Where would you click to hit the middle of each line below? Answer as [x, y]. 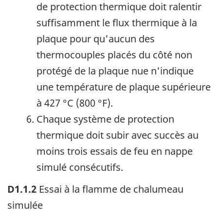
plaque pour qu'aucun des [96, 39]
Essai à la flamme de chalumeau [110, 189]
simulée [25, 205]
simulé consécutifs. [80, 167]
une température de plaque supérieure [124, 87]
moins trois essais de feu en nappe [115, 151]
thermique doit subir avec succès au [118, 135]
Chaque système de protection [105, 119]
